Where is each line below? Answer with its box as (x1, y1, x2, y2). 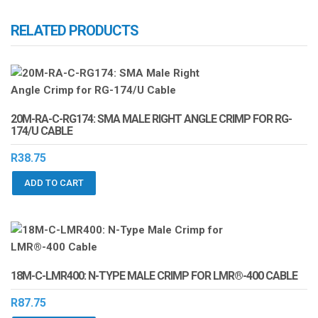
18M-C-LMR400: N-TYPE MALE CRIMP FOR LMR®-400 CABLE (11, 269, 297, 283)
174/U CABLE (11, 124, 72, 138)
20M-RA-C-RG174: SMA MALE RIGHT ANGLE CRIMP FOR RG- (11, 111, 292, 126)
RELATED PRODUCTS (11, 21, 138, 39)
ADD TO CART (24, 177, 84, 189)
